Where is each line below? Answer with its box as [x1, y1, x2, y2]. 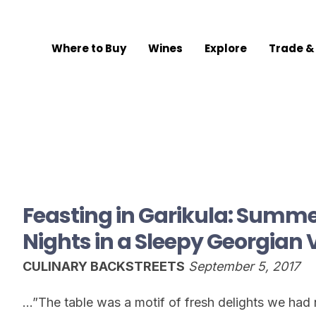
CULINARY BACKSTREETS [23, 258, 185, 274]
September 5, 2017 [188, 258, 300, 274]
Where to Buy [51, 41, 127, 56]
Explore [205, 41, 248, 56]
